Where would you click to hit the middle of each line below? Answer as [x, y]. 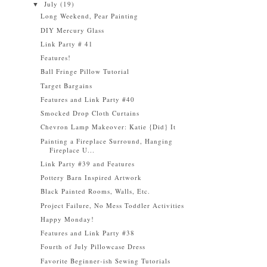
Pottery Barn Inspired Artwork [91, 177]
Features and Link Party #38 [88, 233]
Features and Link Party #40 [88, 99]
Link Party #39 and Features [88, 163]
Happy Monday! [68, 219]
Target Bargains [67, 85]
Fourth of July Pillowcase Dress [93, 247]
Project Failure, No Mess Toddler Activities [113, 205]
